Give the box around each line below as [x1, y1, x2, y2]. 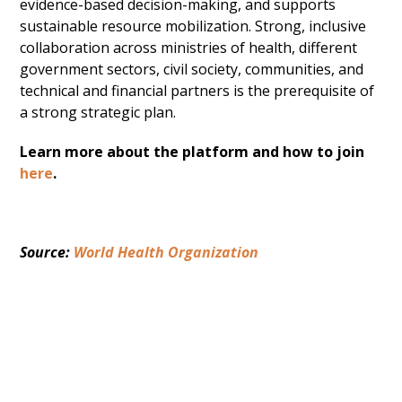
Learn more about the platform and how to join [20, 142, 365, 162]
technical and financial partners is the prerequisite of [20, 81, 375, 100]
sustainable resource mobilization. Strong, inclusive [20, 16, 367, 36]
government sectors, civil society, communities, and [20, 59, 364, 79]
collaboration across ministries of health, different [20, 38, 358, 57]
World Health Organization [74, 242, 259, 262]
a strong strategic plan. [20, 102, 177, 122]
